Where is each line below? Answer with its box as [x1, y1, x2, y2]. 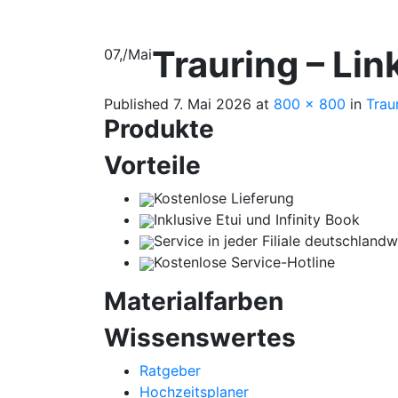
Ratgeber [139, 361, 201, 379]
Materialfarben [104, 285, 283, 316]
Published [104, 94, 173, 113]
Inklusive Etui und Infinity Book [154, 210, 360, 228]
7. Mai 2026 [173, 94, 251, 113]
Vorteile [104, 149, 201, 180]
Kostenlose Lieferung [154, 188, 294, 207]
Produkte [104, 113, 214, 144]
